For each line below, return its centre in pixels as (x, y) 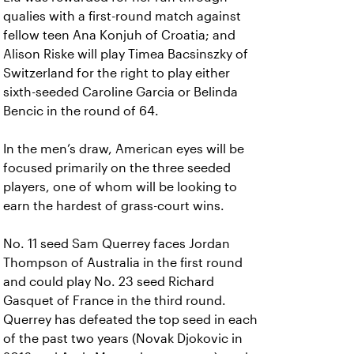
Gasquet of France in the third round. (115, 301)
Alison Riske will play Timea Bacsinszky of (126, 54)
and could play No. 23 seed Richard (109, 282)
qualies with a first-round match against (122, 16)
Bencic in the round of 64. (81, 111)
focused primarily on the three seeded (117, 168)
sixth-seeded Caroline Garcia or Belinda (121, 92)
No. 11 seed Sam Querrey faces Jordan (117, 244)
